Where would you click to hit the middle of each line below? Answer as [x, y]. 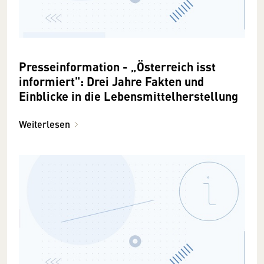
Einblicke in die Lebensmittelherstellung [128, 95]
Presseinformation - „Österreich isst [117, 66]
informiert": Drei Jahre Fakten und [53, 81]
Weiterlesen [44, 124]
